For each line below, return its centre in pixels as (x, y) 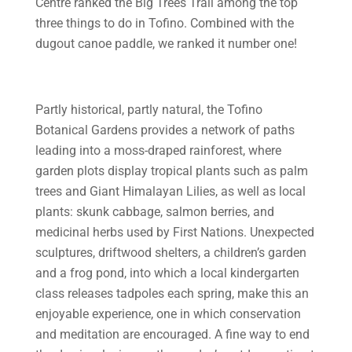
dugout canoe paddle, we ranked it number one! (166, 44)
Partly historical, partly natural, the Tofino (148, 110)
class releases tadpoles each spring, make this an (172, 293)
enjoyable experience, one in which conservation (168, 314)
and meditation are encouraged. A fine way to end (172, 334)
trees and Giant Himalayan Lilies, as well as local (170, 191)
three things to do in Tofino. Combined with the (164, 23)
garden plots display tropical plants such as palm (171, 171)
